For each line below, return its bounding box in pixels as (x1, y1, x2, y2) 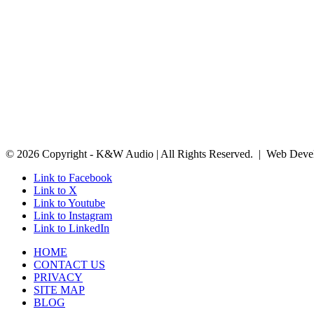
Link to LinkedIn (34, 221, 109, 234)
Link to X (34, 184, 77, 196)
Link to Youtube (34, 196, 105, 209)
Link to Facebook (34, 171, 112, 184)
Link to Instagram (34, 209, 112, 221)
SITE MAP (34, 283, 85, 296)
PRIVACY (34, 271, 83, 283)
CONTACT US (34, 258, 105, 271)
